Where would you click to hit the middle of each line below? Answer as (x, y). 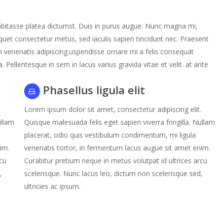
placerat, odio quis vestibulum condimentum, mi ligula (110, 135)
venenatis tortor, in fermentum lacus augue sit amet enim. (117, 148)
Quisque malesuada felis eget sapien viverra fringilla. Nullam (119, 122)
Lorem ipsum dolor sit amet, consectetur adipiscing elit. (112, 110)
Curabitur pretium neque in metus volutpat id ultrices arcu (115, 161)
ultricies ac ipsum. (53, 186)
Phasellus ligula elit (92, 90)
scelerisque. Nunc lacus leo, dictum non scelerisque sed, (113, 174)
